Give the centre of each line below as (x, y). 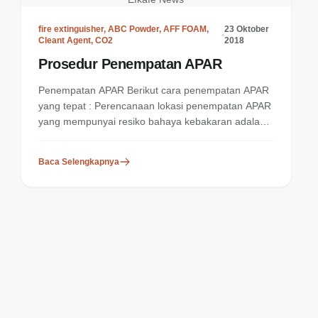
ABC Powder (134, 29)
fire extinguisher (71, 29)
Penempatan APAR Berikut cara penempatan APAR (154, 90)
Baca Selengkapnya (79, 162)
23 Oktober (247, 29)
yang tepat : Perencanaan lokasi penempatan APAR (155, 106)
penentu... (61, 137)
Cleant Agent (65, 40)
